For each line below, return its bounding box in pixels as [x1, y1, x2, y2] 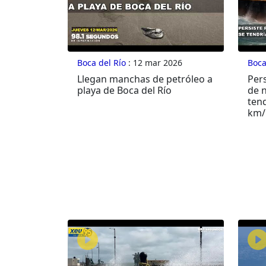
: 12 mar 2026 [126, 57, 182, 69]
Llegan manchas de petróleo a [77, 72, 213, 86]
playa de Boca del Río [77, 84, 172, 97]
